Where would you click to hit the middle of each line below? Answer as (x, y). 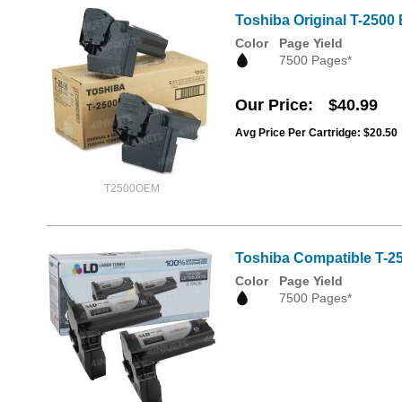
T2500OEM (132, 188)
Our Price (271, 105)
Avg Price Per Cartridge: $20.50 (316, 133)
